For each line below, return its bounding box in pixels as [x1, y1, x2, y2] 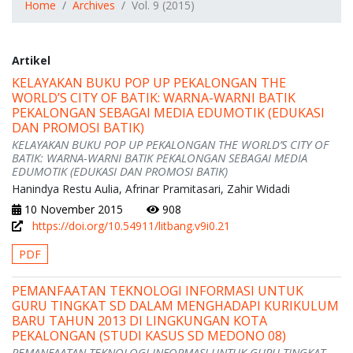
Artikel [12, 53, 50, 68]
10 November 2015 [21, 202, 123, 217]
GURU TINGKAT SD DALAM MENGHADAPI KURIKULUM [12, 297, 339, 315]
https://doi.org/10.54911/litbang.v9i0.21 [32, 218, 230, 234]
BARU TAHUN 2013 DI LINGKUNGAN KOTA [12, 312, 267, 330]
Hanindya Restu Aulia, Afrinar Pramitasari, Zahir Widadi [12, 181, 290, 197]
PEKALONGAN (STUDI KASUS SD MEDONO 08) [12, 327, 286, 345]
